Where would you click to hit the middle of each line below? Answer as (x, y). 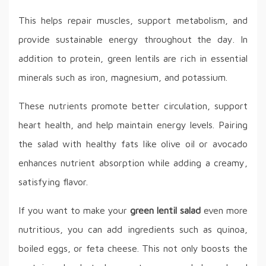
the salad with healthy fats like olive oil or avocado (133, 143)
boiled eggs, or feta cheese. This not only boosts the (133, 248)
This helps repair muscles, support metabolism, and (133, 20)
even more (224, 210)
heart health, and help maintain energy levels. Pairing (133, 124)
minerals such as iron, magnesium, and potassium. (123, 77)
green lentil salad (165, 210)
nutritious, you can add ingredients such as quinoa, (133, 229)
